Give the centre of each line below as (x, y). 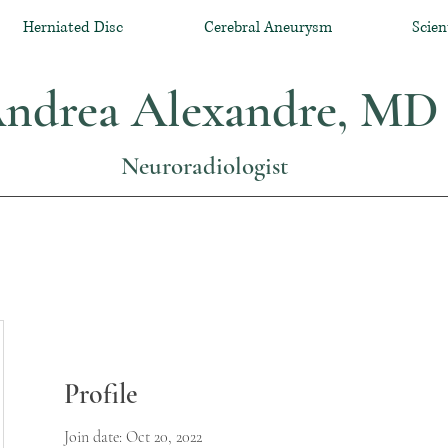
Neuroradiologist (204, 166)
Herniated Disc (72, 27)
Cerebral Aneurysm (267, 27)
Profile (101, 394)
